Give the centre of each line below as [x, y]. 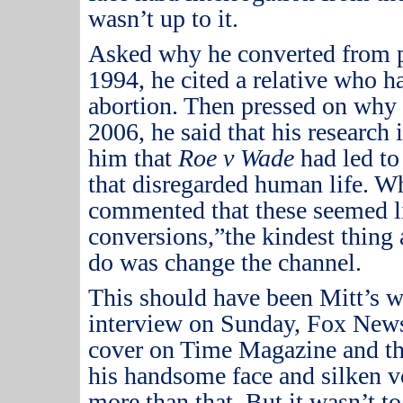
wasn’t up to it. [164, 18]
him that [134, 158]
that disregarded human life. [229, 184]
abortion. [134, 106]
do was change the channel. [225, 262]
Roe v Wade [237, 158]
